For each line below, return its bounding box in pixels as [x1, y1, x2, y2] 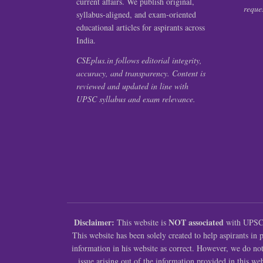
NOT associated [168, 216, 224, 229]
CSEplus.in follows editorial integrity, [76, 55, 202, 66]
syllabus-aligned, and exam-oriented [76, 9, 196, 21]
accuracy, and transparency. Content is [76, 68, 205, 79]
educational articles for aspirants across [76, 22, 205, 33]
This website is [114, 217, 168, 228]
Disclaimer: [74, 216, 114, 229]
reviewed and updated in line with [76, 80, 188, 92]
